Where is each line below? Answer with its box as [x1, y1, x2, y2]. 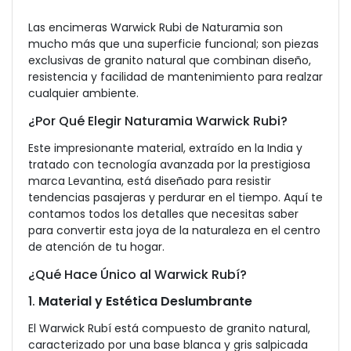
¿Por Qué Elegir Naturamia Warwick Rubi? [28, 112, 288, 130]
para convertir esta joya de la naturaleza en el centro [28, 223, 320, 238]
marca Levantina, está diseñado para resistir [28, 173, 271, 189]
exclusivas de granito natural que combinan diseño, [28, 52, 311, 68]
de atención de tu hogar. [28, 239, 165, 255]
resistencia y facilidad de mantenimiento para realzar [28, 69, 323, 85]
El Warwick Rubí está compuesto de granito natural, [28, 320, 310, 336]
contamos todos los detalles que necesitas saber [28, 206, 299, 222]
